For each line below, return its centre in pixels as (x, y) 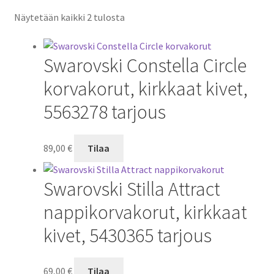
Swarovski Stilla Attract (131, 189)
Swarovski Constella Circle (145, 66)
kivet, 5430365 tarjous (127, 235)
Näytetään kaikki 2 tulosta (69, 17)
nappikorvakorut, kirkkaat (145, 212)
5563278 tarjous (104, 112)
